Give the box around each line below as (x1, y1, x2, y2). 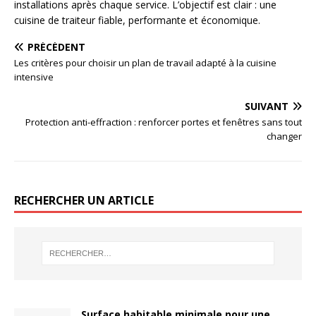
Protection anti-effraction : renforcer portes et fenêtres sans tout (25, 116, 302, 129)
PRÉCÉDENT (28, 40, 85, 54)
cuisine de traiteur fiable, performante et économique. (14, 13, 260, 28)
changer (267, 130, 302, 143)
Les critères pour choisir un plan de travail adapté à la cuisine (14, 56, 276, 70)
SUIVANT (245, 99, 288, 114)
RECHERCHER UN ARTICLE (14, 193, 154, 209)
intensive (14, 71, 54, 84)
